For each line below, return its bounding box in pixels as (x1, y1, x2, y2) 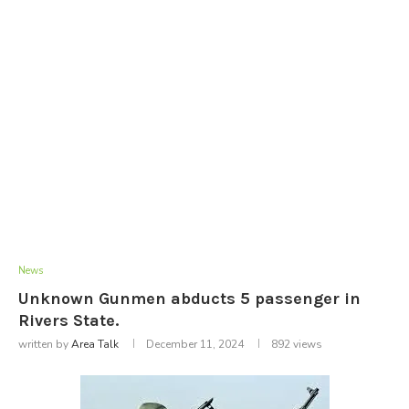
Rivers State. (18, 309, 119, 330)
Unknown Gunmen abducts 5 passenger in (18, 288, 361, 309)
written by (18, 336, 71, 351)
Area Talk (71, 336, 119, 351)
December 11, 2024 (146, 336, 244, 351)
